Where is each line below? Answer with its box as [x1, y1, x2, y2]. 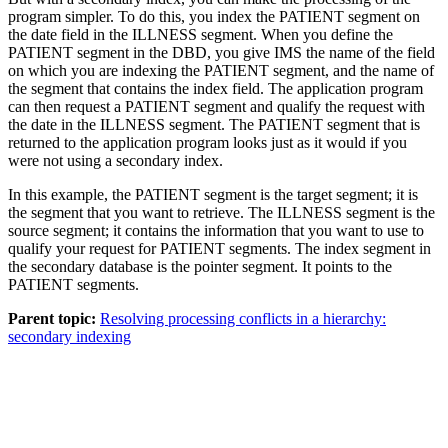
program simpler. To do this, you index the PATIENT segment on [8, 7, 420, 25]
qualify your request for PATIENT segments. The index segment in [8, 239, 431, 257]
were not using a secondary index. [8, 151, 223, 169]
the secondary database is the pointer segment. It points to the [8, 257, 392, 275]
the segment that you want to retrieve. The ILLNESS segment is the [8, 203, 435, 221]
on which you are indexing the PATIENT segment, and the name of [8, 61, 434, 79]
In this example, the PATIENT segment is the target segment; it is [8, 185, 418, 203]
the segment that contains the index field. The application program [8, 79, 423, 97]
